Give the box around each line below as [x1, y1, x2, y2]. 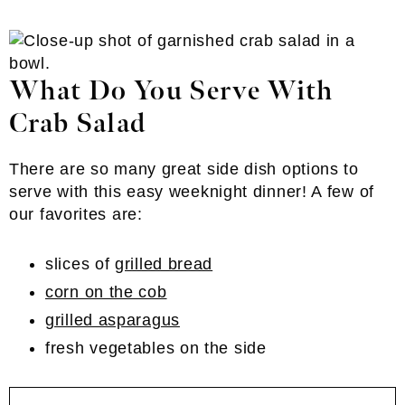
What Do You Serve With [9, 75, 334, 108]
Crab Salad [9, 108, 147, 140]
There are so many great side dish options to [9, 160, 359, 178]
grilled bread [115, 255, 213, 273]
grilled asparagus [45, 311, 180, 329]
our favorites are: [9, 205, 143, 223]
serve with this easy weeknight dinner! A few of [9, 183, 374, 201]
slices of [45, 255, 116, 273]
